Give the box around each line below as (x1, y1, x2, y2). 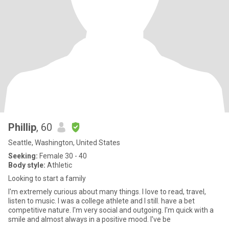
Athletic (45, 161, 72, 169)
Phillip (8, 121, 36, 133)
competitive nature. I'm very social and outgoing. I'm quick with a (8, 206, 73, 214)
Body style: (8, 161, 45, 169)
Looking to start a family (8, 174, 86, 182)
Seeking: (8, 152, 38, 160)
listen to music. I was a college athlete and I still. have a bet (8, 197, 58, 205)
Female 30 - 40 (38, 152, 87, 160)
